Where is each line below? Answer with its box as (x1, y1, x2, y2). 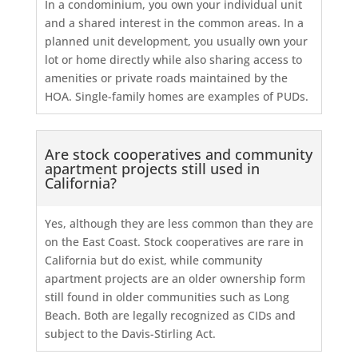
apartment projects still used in (44, 158, 260, 178)
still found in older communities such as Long (44, 288, 289, 304)
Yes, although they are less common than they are (44, 215, 313, 231)
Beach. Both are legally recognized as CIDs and (44, 307, 296, 323)
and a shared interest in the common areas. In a (44, 15, 304, 31)
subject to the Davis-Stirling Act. (44, 325, 216, 341)
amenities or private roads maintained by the (44, 70, 288, 86)
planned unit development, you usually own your (44, 34, 308, 50)
